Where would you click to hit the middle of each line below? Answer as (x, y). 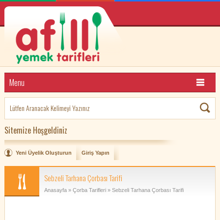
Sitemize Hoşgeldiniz (36, 130)
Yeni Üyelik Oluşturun (43, 153)
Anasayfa (55, 190)
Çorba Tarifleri (89, 190)
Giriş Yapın (95, 153)
